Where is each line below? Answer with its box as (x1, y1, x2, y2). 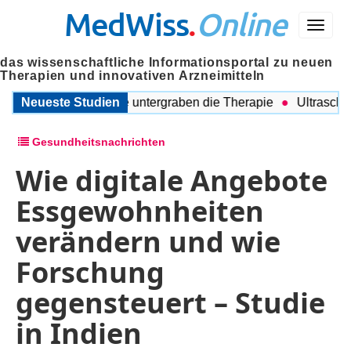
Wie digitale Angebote (16, 161, 327, 200)
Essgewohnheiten (16, 192, 264, 230)
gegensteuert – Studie (16, 284, 325, 322)
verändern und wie (16, 223, 280, 261)
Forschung (16, 253, 165, 291)
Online (196, 5, 288, 43)
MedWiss (63, 5, 189, 43)
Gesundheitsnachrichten (29, 136, 165, 148)
